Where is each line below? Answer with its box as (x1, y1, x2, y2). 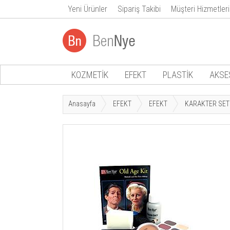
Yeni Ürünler (68, 4, 107, 14)
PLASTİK (162, 69, 193, 80)
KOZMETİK (71, 69, 108, 80)
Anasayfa (68, 100, 95, 108)
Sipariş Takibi (118, 4, 161, 14)
